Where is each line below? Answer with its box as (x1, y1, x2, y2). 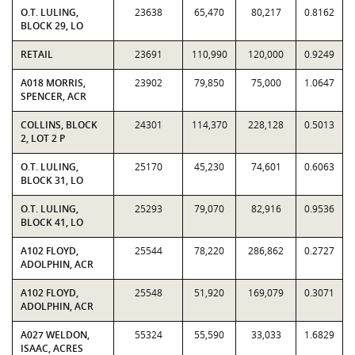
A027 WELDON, (21, 328, 90, 342)
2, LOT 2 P (21, 132, 65, 145)
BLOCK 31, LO (21, 174, 83, 187)
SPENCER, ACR (21, 90, 86, 103)
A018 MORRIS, (21, 76, 86, 90)
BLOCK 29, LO (21, 19, 83, 32)
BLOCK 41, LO (21, 216, 83, 229)
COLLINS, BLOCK (21, 118, 97, 132)
